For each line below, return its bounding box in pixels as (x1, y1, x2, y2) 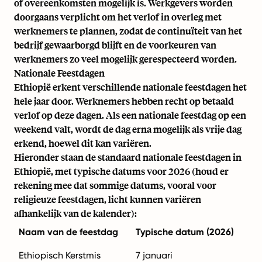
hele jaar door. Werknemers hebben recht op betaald (14, 95, 234, 107)
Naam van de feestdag (19, 226, 118, 237)
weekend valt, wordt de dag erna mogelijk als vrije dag (14, 123, 242, 135)
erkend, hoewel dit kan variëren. (14, 137, 151, 149)
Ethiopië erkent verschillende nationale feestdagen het (14, 81, 247, 93)
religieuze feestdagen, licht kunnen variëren (14, 193, 201, 205)
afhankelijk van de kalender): (14, 207, 137, 219)
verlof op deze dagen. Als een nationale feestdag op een (14, 109, 246, 121)
